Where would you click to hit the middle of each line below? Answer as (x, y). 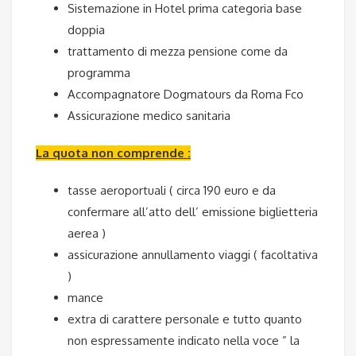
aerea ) (87, 234)
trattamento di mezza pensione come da (178, 52)
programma (99, 73)
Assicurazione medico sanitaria (149, 116)
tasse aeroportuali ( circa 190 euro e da (172, 191)
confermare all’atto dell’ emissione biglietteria (193, 212)
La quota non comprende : (113, 153)
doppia (86, 30)
